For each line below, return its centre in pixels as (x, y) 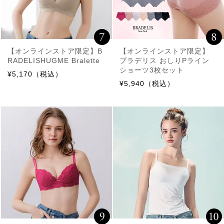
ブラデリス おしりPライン (164, 60)
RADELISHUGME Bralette (54, 60)
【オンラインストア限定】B (55, 51)
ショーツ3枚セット (152, 70)
